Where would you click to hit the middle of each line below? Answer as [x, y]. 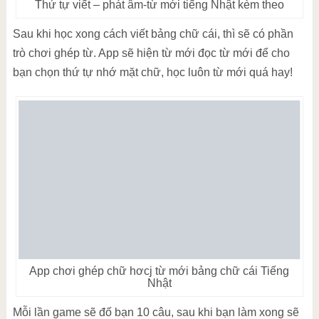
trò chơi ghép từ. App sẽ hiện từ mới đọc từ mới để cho [151, 53]
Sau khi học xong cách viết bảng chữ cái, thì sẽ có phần [153, 33]
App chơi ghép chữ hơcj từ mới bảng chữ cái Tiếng [159, 271]
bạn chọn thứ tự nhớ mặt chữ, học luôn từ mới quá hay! [152, 72]
